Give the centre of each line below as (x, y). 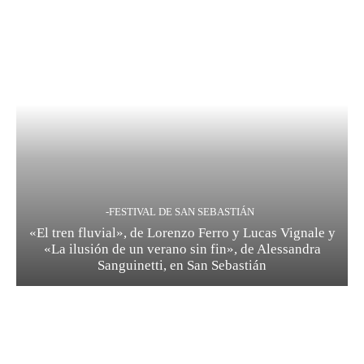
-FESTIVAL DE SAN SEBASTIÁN (180, 212)
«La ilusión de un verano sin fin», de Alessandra (182, 249)
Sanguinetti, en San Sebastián (182, 266)
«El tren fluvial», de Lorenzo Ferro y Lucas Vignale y (182, 233)
